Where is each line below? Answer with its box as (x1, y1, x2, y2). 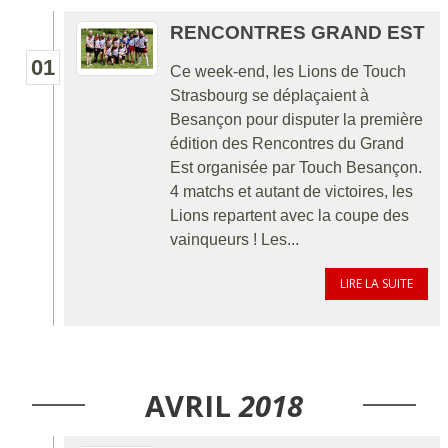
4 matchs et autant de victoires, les (170, 182, 413, 200)
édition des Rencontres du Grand (170, 134, 404, 152)
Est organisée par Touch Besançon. (170, 158, 422, 176)
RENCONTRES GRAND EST (170, 21, 425, 43)
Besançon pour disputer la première (170, 110, 423, 128)
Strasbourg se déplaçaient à (170, 86, 369, 104)
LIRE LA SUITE (340, 274, 413, 292)
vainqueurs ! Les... (170, 230, 299, 248)
